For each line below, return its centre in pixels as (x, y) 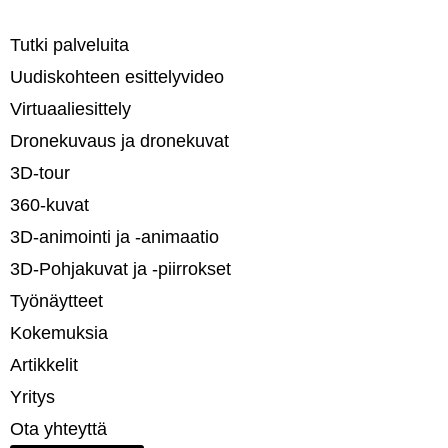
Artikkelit (44, 364)
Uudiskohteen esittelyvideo (117, 76)
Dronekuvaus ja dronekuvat (119, 140)
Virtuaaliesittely (70, 108)
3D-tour (40, 172)
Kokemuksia (59, 332)
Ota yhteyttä (58, 428)
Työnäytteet (56, 300)
